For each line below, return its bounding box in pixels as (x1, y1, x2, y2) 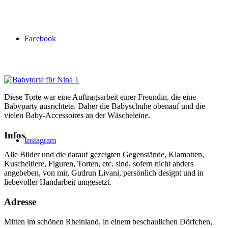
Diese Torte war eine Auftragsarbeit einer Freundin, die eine (4, 93, 196, 101)
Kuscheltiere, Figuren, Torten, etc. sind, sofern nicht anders (4, 159, 193, 168)
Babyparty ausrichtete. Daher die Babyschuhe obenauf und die (4, 102, 205, 110)
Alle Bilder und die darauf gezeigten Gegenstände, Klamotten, (4, 150, 204, 159)
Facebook (24, 34, 56, 43)
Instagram (24, 136, 56, 145)
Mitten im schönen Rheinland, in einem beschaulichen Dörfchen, (4, 217, 212, 226)
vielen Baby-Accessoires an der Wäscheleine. (4, 111, 150, 120)
